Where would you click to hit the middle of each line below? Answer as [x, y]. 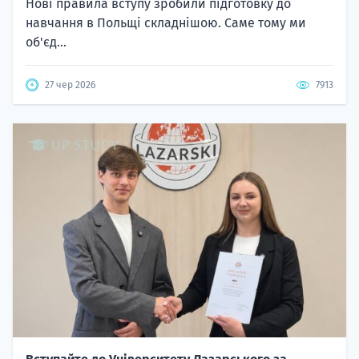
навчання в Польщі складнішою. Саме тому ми [166, 23]
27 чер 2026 [70, 85]
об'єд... [46, 42]
